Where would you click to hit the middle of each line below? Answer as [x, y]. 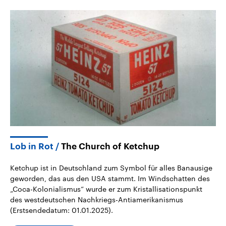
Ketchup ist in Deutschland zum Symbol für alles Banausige [111, 168]
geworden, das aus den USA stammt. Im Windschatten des [110, 179]
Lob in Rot [32, 147]
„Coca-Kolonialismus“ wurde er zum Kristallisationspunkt [106, 189]
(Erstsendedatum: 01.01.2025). [62, 210]
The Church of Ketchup [110, 147]
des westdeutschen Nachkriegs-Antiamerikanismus [97, 200]
